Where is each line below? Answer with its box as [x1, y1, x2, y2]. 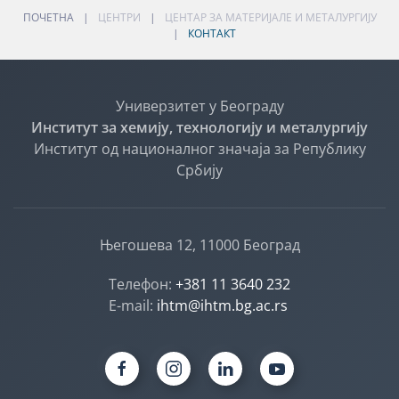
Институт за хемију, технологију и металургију [31, 117, 368, 137]
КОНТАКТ [187, 25, 236, 41]
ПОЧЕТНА [22, 9, 74, 25]
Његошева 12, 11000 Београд [99, 234, 300, 255]
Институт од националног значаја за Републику [33, 138, 366, 159]
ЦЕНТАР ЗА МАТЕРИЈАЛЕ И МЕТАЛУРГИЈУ [164, 9, 377, 25]
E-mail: [108, 295, 157, 315]
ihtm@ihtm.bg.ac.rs [156, 295, 288, 315]
